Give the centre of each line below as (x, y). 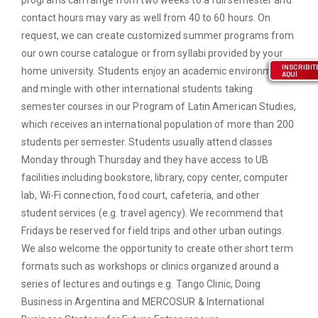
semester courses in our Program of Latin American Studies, (159, 106)
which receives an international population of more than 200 (158, 124)
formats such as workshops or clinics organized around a (150, 266)
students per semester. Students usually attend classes (147, 142)
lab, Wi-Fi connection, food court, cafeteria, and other (141, 195)
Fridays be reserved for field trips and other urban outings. (153, 230)
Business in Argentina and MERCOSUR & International (143, 301)
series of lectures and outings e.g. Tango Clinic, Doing (141, 284)
